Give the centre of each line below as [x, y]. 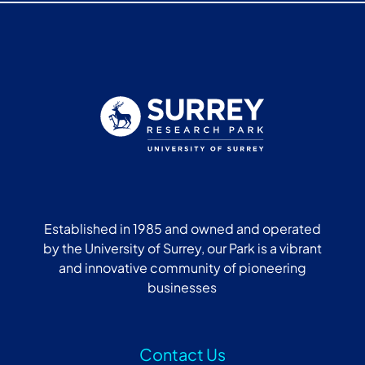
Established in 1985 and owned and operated [182, 229]
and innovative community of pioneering [182, 268]
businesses [182, 287]
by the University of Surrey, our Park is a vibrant [182, 248]
